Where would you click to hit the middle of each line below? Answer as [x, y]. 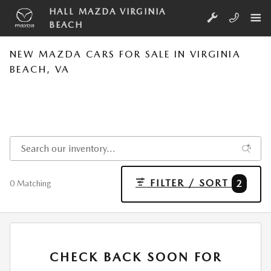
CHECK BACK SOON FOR [135, 257]
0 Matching [31, 184]
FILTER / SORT [189, 183]
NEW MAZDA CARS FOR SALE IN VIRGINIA [125, 54]
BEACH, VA [40, 69]
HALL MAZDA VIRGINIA [107, 11]
